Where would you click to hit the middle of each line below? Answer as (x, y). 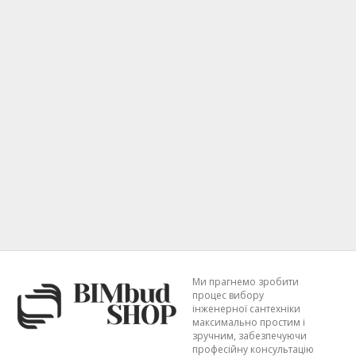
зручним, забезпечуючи (250, 336)
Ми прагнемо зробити (246, 282)
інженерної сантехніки (246, 309)
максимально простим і (249, 322)
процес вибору (228, 295)
